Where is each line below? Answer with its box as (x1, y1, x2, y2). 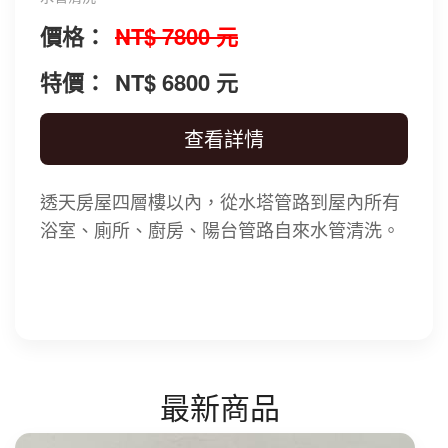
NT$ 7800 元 (115, 19, 238, 52)
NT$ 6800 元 (115, 65, 238, 98)
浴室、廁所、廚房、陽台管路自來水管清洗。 (40, 215, 400, 242)
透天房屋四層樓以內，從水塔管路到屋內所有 (40, 187, 400, 214)
